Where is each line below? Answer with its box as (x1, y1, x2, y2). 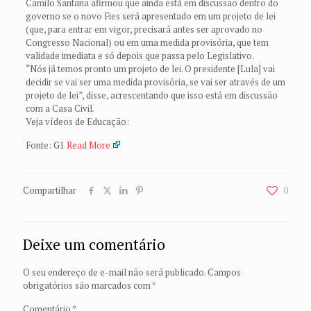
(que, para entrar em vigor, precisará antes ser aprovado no (25, 23, 262, 35)
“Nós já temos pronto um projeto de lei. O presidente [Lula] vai (25, 62, 275, 75)
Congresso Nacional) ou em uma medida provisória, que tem (25, 36, 269, 49)
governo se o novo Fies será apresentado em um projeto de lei (25, 10, 276, 22)
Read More (66, 139, 110, 151)
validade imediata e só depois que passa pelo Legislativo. (25, 49, 254, 62)
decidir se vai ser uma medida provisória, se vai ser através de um (25, 76, 285, 88)
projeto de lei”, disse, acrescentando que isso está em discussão (25, 89, 278, 101)
